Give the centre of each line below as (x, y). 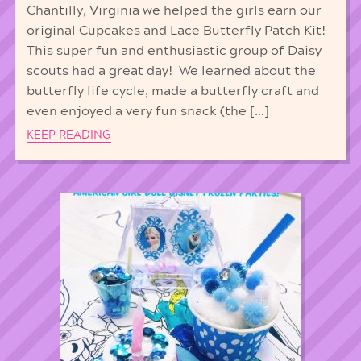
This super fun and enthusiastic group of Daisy (174, 51)
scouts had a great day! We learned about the (171, 71)
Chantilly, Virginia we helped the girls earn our (174, 11)
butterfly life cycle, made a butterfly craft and (172, 91)
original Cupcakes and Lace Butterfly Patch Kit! (176, 31)
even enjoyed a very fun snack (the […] (147, 112)
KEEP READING (68, 135)
